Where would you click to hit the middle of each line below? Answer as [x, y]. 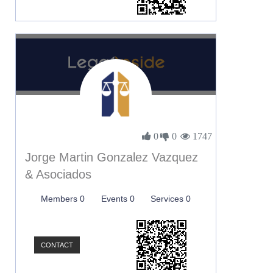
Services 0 [170, 199]
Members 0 [63, 199]
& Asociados [58, 174]
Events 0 [118, 199]
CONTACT [57, 245]
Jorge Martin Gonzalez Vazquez [112, 157]
